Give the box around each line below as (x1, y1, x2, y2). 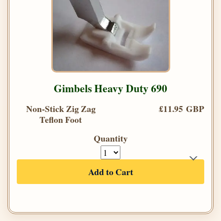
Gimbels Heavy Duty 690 (54, 80, 167, 96)
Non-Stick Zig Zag (26, 102, 96, 115)
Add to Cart (88, 165, 133, 179)
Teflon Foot (39, 113, 82, 126)
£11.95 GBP (159, 102, 204, 115)
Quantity (93, 132, 128, 145)
